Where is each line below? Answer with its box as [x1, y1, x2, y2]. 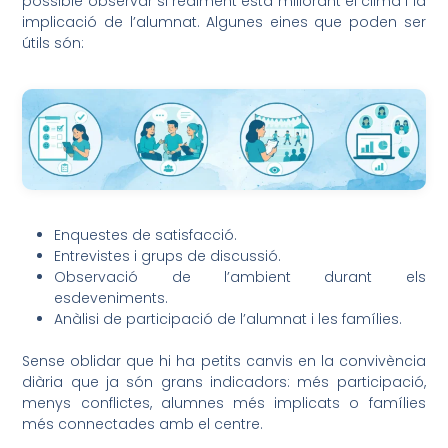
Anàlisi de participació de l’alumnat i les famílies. [54, 309, 403, 330]
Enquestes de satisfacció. [54, 225, 238, 246]
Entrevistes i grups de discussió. [54, 246, 282, 267]
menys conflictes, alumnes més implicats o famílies [22, 393, 426, 414]
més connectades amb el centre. [22, 414, 264, 435]
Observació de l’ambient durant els [54, 267, 426, 288]
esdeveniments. [54, 288, 169, 309]
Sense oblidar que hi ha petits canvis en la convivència [22, 351, 426, 372]
